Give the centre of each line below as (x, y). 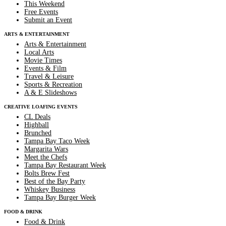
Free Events (41, 12)
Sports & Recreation (53, 84)
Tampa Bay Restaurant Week (65, 165)
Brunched (38, 133)
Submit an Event (48, 20)
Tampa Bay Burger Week (60, 197)
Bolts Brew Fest (47, 173)
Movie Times (43, 60)
